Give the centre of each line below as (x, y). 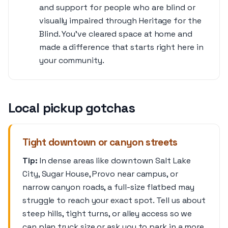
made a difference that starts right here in (121, 47)
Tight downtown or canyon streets (100, 142)
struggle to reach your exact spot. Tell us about (114, 200)
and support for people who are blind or (117, 7)
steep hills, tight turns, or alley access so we (107, 213)
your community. (72, 60)
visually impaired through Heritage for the (120, 21)
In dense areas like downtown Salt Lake (114, 161)
